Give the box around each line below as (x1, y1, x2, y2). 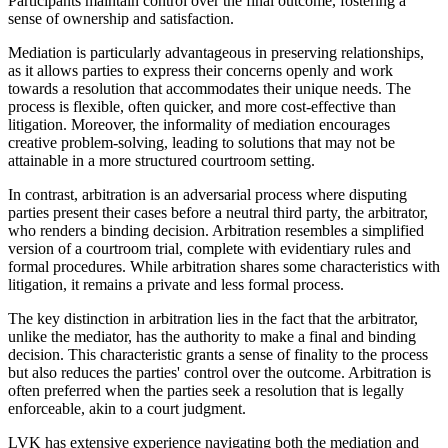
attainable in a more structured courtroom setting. (8, 151, 315, 169)
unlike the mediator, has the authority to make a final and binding (8, 327, 416, 345)
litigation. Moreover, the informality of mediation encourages (8, 115, 390, 133)
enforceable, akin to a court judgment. (8, 399, 246, 417)
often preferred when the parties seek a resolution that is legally (8, 381, 404, 399)
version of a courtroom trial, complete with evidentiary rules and (8, 239, 411, 257)
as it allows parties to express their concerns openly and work (8, 61, 393, 79)
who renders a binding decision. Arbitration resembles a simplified (8, 221, 424, 239)
